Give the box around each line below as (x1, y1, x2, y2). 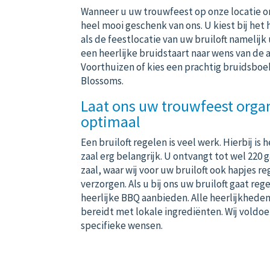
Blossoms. (81, 74, 124, 87)
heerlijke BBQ (81, 190, 140, 204)
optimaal (81, 111, 141, 131)
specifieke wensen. (81, 218, 163, 232)
